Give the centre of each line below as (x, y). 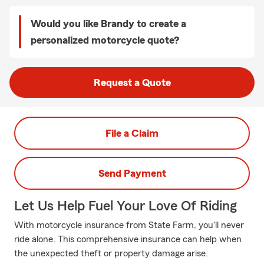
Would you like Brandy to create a (108, 24)
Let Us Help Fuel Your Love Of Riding (126, 206)
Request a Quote (132, 82)
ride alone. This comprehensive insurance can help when (128, 239)
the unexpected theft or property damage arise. (111, 253)
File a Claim (132, 133)
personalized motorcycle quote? (105, 40)
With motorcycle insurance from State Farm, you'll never (129, 225)
